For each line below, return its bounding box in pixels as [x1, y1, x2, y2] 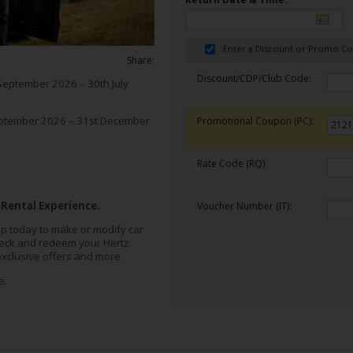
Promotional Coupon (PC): [197, 114, 314, 128]
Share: [127, 54, 155, 68]
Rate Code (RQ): [197, 157, 268, 170]
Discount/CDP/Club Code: [197, 72, 312, 85]
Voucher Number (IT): [197, 199, 292, 213]
